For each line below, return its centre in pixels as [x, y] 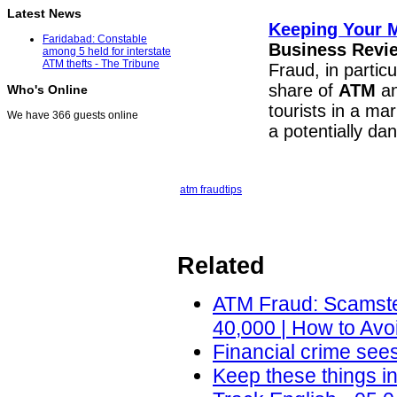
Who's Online [47, 90]
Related [221, 266]
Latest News [44, 14]
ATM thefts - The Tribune [101, 64]
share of [304, 90]
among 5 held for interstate [107, 52]
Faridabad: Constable [95, 39]
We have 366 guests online [73, 116]
